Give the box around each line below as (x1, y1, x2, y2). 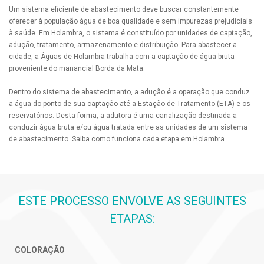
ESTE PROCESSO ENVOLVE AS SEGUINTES (18, 194, 246, 209)
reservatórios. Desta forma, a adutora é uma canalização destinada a (9, 111, 237, 120)
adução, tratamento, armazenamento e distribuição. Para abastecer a (9, 41, 237, 49)
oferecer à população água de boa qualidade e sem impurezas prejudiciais (9, 17, 252, 26)
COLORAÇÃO (15, 245, 65, 255)
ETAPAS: (109, 212, 155, 226)
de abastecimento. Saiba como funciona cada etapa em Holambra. (9, 135, 226, 144)
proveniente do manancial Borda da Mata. (9, 64, 145, 73)
